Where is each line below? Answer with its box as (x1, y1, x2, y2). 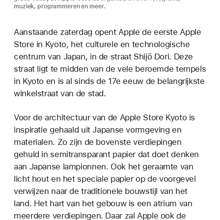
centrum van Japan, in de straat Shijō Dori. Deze (14, 52, 193, 62)
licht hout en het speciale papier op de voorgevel (14, 174, 196, 184)
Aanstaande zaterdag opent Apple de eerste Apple (14, 27, 201, 37)
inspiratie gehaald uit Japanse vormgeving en (14, 125, 182, 135)
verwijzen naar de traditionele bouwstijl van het (14, 186, 188, 196)
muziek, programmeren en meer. (14, 3, 106, 10)
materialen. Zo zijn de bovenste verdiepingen (14, 137, 182, 147)
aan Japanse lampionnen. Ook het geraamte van (14, 162, 193, 172)
